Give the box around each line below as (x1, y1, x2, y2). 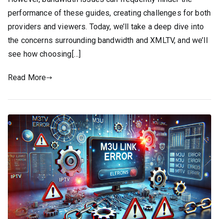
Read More (8, 72, 46, 82)
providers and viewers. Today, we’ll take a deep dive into (8, 22, 204, 31)
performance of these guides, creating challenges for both (8, 8, 211, 18)
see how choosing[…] (8, 49, 81, 59)
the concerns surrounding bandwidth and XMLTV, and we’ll (8, 35, 208, 45)
